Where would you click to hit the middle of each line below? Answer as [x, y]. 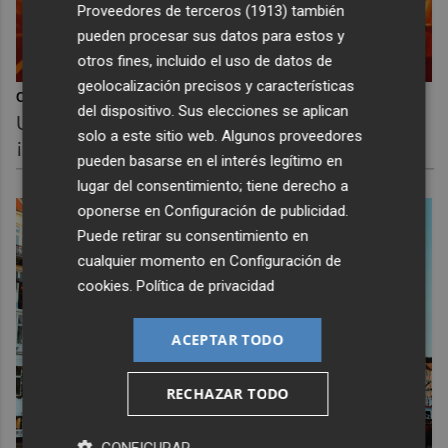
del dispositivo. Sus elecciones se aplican [213, 110]
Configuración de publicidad [255, 210]
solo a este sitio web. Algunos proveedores [220, 135]
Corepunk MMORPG [78, 98]
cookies [103, 285]
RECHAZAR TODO [227, 393]
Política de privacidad [205, 285]
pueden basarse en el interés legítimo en [210, 160]
